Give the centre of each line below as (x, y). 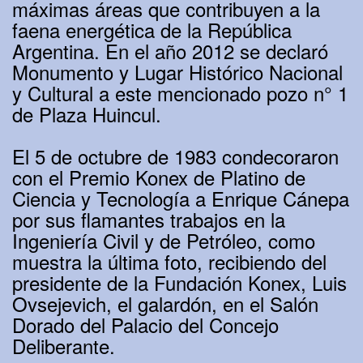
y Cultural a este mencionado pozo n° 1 (180, 93)
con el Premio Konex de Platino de (159, 177)
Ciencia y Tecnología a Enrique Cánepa (181, 199)
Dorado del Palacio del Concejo (145, 325)
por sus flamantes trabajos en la (149, 220)
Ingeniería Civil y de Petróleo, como (164, 241)
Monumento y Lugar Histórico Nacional (177, 72)
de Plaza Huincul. (87, 114)
